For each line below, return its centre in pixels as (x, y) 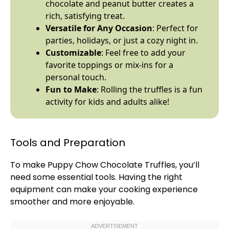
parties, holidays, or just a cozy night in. (122, 40)
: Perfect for (175, 28)
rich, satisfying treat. (85, 16)
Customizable (73, 53)
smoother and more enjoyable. (72, 202)
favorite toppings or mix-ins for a (109, 65)
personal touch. (76, 77)
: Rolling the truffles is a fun (150, 89)
